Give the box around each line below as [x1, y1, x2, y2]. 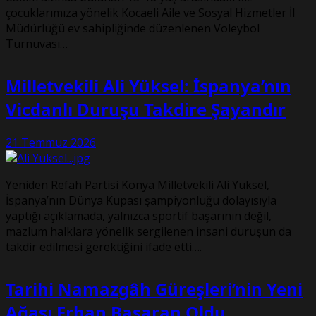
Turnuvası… [6, 36, 68, 52]
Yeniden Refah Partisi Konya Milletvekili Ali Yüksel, [6, 177, 269, 193]
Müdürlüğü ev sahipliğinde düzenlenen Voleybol [6, 20, 260, 37]
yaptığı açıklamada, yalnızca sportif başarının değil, [6, 208, 272, 224]
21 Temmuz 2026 [6, 135, 96, 151]
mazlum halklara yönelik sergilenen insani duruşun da [6, 224, 291, 240]
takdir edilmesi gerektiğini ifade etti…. [6, 239, 202, 255]
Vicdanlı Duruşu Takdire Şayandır [6, 97, 286, 121]
